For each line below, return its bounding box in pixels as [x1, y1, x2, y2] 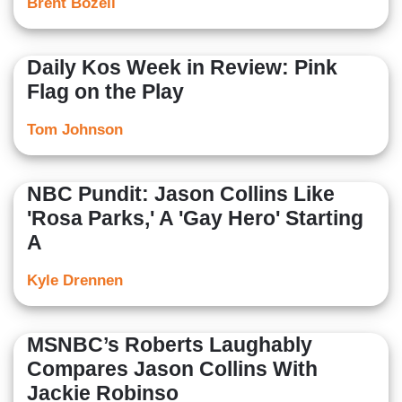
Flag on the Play [27, 80, 184, 104]
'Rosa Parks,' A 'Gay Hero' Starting [27, 206, 363, 231]
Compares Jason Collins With [27, 357, 318, 381]
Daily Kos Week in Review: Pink [27, 56, 337, 80]
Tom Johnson [27, 121, 123, 139]
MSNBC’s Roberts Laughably [27, 333, 312, 357]
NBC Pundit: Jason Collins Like [27, 182, 335, 206]
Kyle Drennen [27, 272, 123, 290]
